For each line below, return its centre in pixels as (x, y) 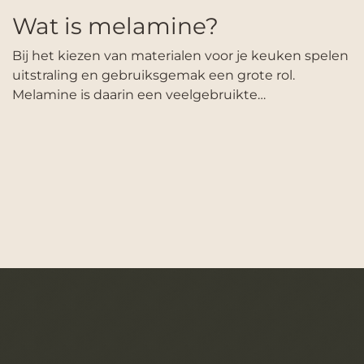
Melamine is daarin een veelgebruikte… (139, 94)
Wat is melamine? (115, 26)
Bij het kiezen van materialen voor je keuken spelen (180, 55)
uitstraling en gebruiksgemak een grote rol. (154, 75)
